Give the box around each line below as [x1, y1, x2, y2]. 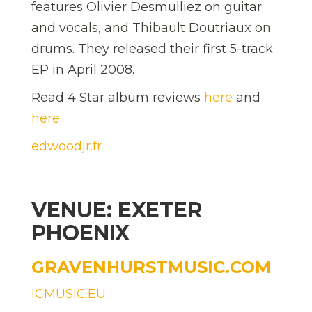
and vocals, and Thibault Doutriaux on [31, 19, 271, 36]
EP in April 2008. [31, 61, 134, 77]
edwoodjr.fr [31, 138, 105, 154]
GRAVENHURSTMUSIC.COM [31, 256, 271, 277]
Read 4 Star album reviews [31, 89, 204, 105]
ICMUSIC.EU [31, 286, 106, 302]
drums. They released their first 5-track [31, 40, 273, 56]
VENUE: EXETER [31, 196, 202, 223]
